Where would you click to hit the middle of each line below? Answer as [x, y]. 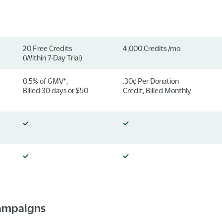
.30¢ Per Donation [151, 81]
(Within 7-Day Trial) [53, 57]
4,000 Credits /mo [151, 48]
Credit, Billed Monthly [157, 90]
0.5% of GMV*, [46, 81]
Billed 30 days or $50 [56, 90]
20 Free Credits [48, 48]
